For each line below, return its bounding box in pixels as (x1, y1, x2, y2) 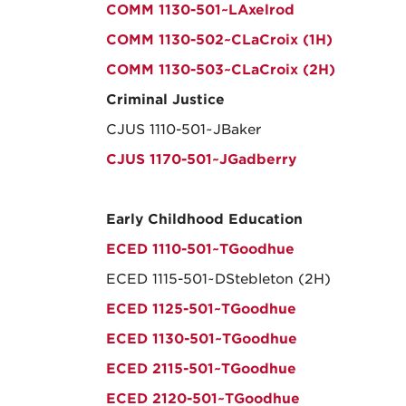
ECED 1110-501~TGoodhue (106, 241, 295, 257)
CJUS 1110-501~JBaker (106, 121, 261, 138)
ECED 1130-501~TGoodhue (106, 331, 297, 347)
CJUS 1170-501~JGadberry (106, 151, 296, 168)
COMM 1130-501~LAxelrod (106, 2, 295, 18)
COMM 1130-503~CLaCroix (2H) (106, 62, 335, 78)
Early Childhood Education (106, 211, 303, 227)
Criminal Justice (106, 92, 225, 108)
